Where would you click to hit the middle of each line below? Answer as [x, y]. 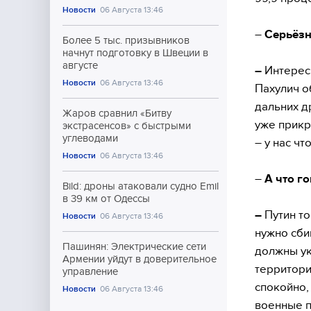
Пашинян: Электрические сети [134, 246]
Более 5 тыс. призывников [126, 40]
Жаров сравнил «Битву [117, 113]
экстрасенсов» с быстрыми [127, 126]
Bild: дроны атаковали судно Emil [141, 186]
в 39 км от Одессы [106, 199]
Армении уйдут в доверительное [140, 259]
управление [90, 271]
